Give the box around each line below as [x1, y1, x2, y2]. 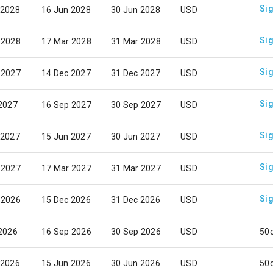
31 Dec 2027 [111, 68, 160, 78]
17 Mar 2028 [41, 37, 91, 46]
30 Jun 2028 [111, 5, 160, 15]
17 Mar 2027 [41, 163, 91, 173]
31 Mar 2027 [111, 163, 161, 173]
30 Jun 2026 [111, 258, 160, 268]
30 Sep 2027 [111, 100, 161, 110]
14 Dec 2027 [41, 68, 91, 78]
